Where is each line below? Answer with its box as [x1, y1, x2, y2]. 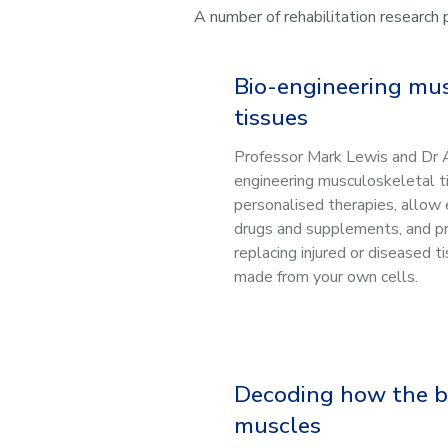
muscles [234, 410, 321, 441]
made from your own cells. [234, 266, 418, 288]
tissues [234, 102, 308, 133]
